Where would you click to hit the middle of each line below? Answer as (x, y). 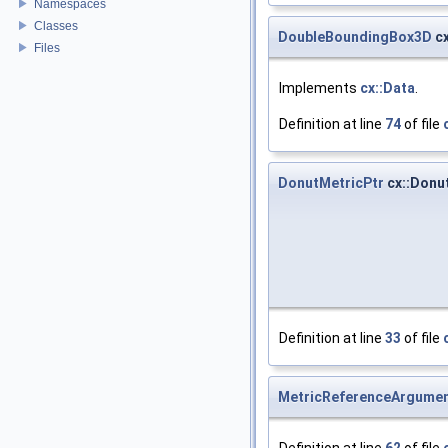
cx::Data (387, 87)
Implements (319, 87)
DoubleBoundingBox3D (355, 36)
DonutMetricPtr (331, 182)
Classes (56, 25)
